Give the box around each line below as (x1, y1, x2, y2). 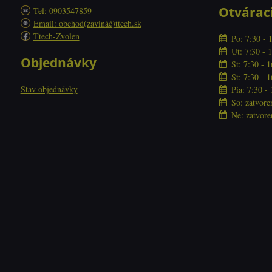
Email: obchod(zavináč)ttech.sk (33, 17, 141, 29)
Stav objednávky (20, 83, 78, 95)
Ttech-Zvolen (33, 30, 80, 42)
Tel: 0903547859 (33, 4, 92, 16)
